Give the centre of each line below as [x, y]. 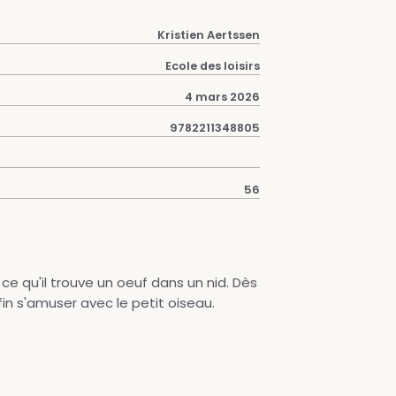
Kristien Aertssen [209, 35]
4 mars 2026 [222, 97]
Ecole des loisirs [213, 66]
